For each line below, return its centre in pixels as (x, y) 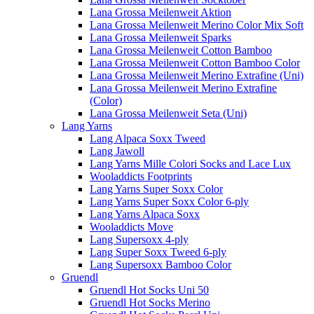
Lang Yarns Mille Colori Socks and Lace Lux (190, 164)
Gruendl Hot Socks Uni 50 (149, 290)
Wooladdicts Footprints (141, 176)
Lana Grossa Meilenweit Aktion (161, 12)
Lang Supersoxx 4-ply (139, 239)
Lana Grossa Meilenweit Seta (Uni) (168, 113)
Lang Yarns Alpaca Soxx (145, 214)
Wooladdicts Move (131, 227)
